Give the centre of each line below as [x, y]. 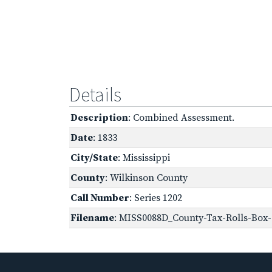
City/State [94, 158]
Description [99, 117]
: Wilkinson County [146, 178]
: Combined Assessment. [181, 117]
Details [95, 94]
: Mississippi [144, 158]
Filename [92, 218]
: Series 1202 [156, 198]
